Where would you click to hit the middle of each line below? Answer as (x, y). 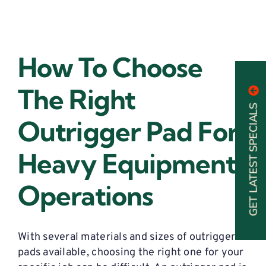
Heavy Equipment (127, 164)
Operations (86, 196)
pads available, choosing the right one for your (131, 253)
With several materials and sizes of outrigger (126, 237)
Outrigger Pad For (128, 132)
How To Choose (110, 68)
